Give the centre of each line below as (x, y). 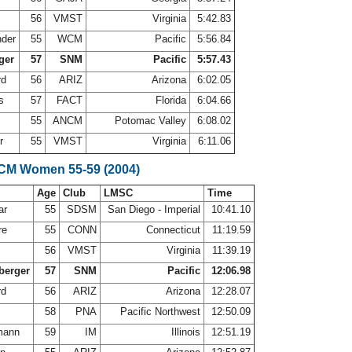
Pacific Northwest (160, 312)
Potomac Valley (150, 121)
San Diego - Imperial (154, 209)
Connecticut (173, 230)
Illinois (186, 332)
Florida (171, 100)
